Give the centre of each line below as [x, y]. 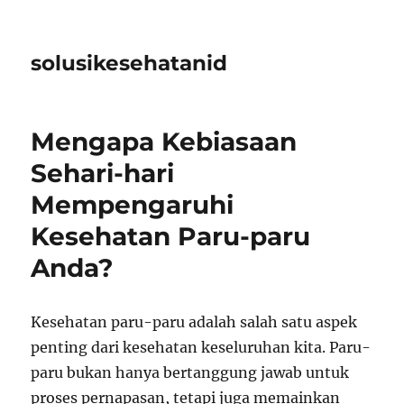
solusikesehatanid [129, 63]
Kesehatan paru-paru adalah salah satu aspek [194, 322]
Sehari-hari [103, 173]
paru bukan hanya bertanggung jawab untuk [190, 372]
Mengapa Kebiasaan [164, 142]
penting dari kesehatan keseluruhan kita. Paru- [201, 347]
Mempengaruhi [133, 205]
